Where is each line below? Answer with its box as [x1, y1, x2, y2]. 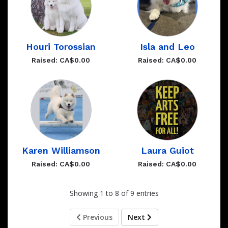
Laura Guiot [140, 145, 194, 156]
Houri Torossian [26, 41, 96, 52]
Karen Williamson [21, 145, 100, 156]
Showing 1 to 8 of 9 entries [69, 188, 159, 198]
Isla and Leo [139, 41, 195, 52]
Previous [83, 212, 112, 222]
